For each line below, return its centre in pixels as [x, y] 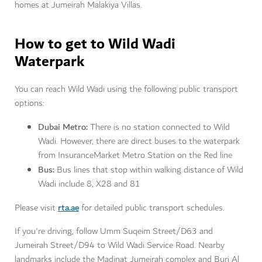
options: [30, 104]
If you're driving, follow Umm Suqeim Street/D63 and [114, 232]
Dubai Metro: [64, 127]
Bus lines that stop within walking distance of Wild [150, 170]
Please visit [36, 208]
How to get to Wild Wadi [95, 45]
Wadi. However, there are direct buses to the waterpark [139, 142]
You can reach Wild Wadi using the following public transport [126, 89]
